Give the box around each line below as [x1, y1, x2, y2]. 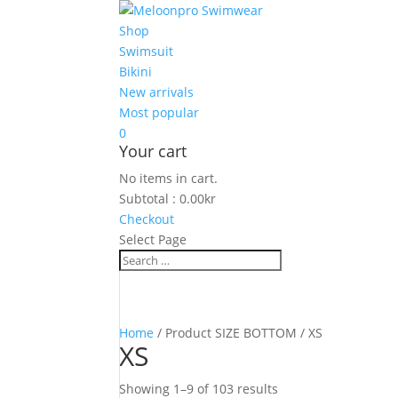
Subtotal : [119, 190, 180, 207]
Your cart [119, 140, 187, 162]
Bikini [119, 63, 153, 80]
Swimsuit [119, 43, 174, 60]
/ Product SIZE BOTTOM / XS [154, 324, 323, 341]
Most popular [119, 104, 200, 121]
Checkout [119, 211, 175, 227]
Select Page [119, 231, 187, 248]
